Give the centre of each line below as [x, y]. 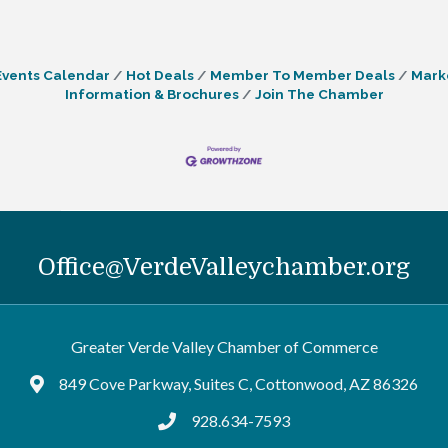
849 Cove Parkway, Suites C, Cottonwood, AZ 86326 [239, 383]
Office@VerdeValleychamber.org [224, 266]
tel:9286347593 [213, 422]
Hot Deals [160, 75]
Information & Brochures [151, 94]
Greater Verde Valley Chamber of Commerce [224, 346]
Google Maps [76, 385]
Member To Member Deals [302, 75]
